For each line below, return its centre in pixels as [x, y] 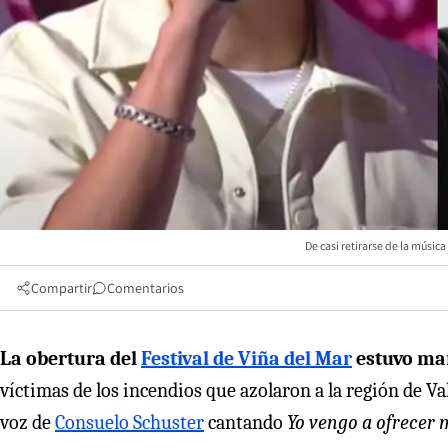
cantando [245, 422]
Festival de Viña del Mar [246, 358]
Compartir [61, 287]
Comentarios [145, 287]
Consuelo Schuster [129, 422]
